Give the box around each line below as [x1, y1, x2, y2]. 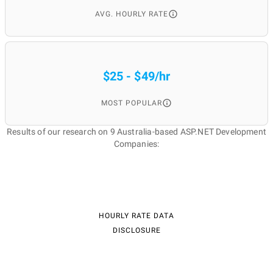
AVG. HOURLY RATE [95, 10, 168, 18]
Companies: [113, 139, 160, 149]
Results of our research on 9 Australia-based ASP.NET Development [7, 127, 266, 136]
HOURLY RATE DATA [99, 211, 174, 220]
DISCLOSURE [112, 226, 161, 235]
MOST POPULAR [101, 99, 162, 107]
